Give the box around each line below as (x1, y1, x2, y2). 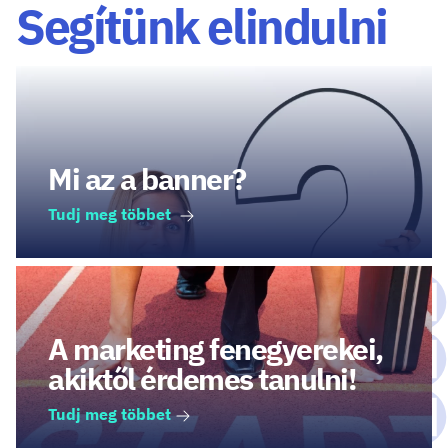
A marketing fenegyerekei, (48, 329, 383, 368)
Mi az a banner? (48, 159, 246, 198)
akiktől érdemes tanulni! (48, 359, 356, 398)
